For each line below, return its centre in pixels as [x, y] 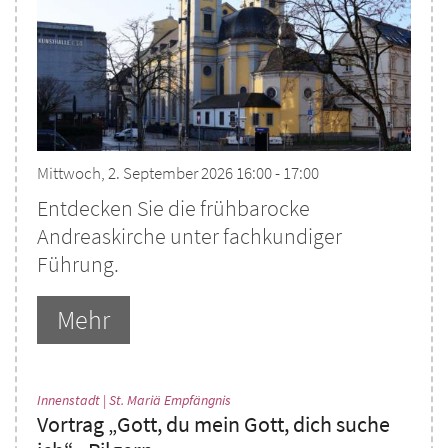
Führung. [78, 265]
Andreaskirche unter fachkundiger [189, 237]
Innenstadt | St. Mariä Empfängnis [134, 399]
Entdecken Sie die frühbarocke [173, 209]
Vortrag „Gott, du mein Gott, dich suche [213, 424]
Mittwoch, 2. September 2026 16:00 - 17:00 [178, 173]
